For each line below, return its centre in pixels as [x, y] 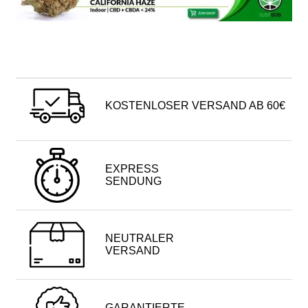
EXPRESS [132, 168]
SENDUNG [133, 181]
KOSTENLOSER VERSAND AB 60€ [195, 105]
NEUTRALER [139, 238]
